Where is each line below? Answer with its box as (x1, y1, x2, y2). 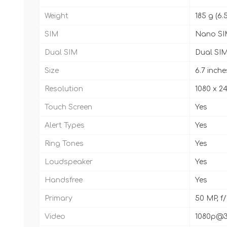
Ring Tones (45, 140, 84, 148)
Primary (45, 195, 72, 203)
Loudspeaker (45, 158, 93, 166)
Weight (45, 12, 68, 20)
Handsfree (45, 176, 83, 184)
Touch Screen (45, 103, 92, 111)
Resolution (45, 85, 83, 93)
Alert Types (45, 122, 85, 130)
